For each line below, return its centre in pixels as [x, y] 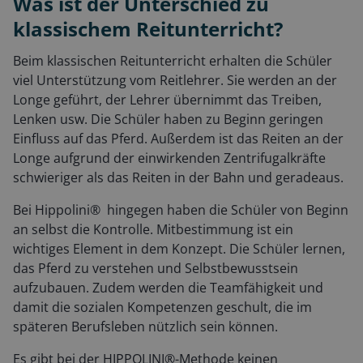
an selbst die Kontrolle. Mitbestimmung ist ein [153, 230]
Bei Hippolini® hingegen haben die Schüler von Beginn [181, 210]
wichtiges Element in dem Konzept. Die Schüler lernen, [179, 249]
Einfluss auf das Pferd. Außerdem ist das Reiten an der [178, 139]
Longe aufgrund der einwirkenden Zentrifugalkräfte [169, 158]
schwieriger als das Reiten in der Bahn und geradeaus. [178, 178]
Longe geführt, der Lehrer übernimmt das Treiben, [167, 100]
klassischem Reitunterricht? [148, 29]
